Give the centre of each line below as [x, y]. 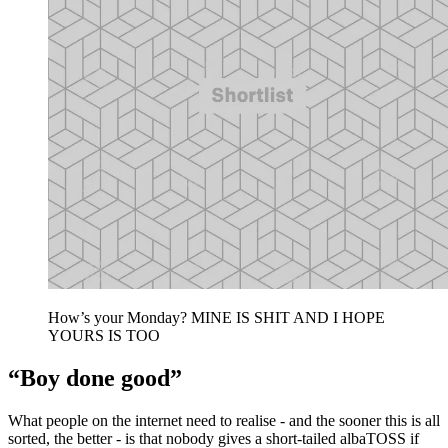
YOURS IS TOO [104, 335]
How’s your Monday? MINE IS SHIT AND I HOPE [216, 317]
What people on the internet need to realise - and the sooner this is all [224, 420]
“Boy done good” [95, 377]
